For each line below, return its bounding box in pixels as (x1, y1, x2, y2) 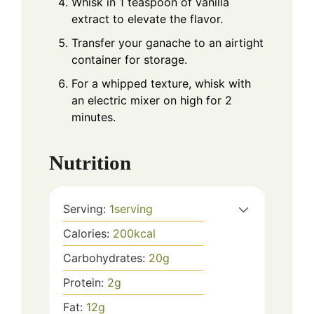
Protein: (63, 275, 107, 289)
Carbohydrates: (63, 250, 149, 265)
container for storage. (71, 53, 187, 67)
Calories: (63, 226, 113, 240)
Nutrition (49, 151, 131, 174)
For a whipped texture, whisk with (71, 76, 251, 91)
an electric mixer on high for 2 (71, 93, 232, 108)
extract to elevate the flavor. (71, 12, 223, 27)
